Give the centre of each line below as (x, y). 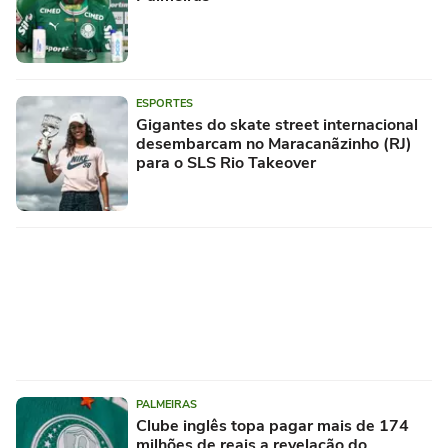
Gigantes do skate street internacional (277, 125)
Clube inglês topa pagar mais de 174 (272, 426)
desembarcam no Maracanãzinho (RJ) (274, 144)
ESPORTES (164, 104)
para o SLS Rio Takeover (226, 163)
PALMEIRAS (166, 405)
